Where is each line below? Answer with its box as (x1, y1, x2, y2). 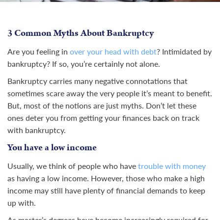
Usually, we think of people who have (7, 161, 138, 171)
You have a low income (7, 141, 97, 155)
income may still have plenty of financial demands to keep (7, 186, 205, 195)
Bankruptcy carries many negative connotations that (7, 76, 188, 86)
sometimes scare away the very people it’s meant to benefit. (7, 88, 212, 98)
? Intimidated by (157, 47, 212, 56)
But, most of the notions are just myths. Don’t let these (7, 101, 196, 110)
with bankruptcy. (7, 125, 66, 135)
